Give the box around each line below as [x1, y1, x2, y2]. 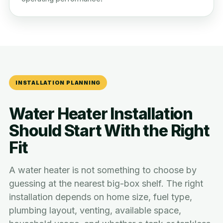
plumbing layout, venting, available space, [9, 205, 181, 216]
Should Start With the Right [9, 120, 210, 140]
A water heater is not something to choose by [9, 164, 197, 175]
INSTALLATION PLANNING [15, 79, 101, 86]
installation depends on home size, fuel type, [9, 191, 192, 202]
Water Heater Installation [9, 104, 193, 123]
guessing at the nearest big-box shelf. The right [9, 178, 203, 189]
